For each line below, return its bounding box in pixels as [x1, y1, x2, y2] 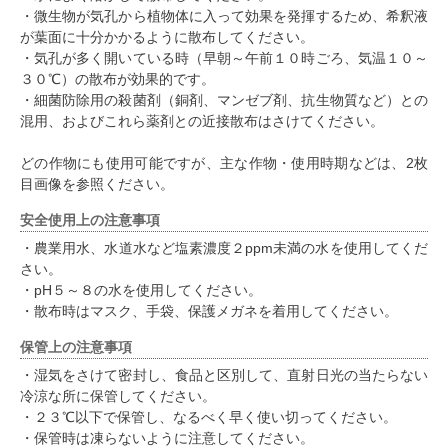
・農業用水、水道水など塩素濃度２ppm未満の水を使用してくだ [20, 240, 428, 257]
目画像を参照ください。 [20, 176, 174, 193]
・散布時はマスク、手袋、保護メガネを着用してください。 [20, 303, 398, 320]
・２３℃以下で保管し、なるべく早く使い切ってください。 [20, 409, 397, 426]
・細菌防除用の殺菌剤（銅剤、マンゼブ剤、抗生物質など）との [20, 92, 428, 109]
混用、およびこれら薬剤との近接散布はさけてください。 [20, 113, 384, 130]
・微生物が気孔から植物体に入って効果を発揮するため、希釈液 [20, 8, 428, 25]
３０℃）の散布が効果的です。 [20, 71, 215, 88]
